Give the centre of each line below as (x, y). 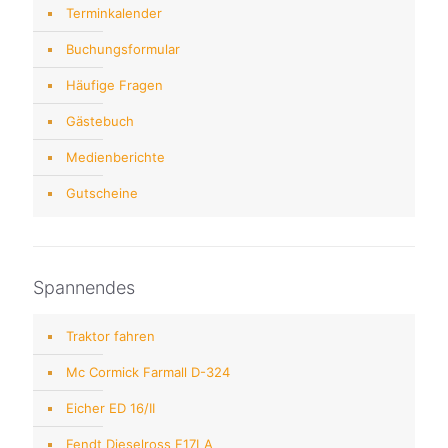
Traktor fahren (110, 335)
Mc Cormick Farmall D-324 (148, 371)
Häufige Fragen (114, 84)
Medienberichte (115, 156)
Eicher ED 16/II (110, 407)
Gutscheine (102, 192)
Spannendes (84, 287)
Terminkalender (114, 12)
